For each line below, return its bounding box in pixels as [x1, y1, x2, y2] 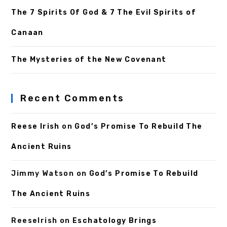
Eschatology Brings [72, 216, 157, 225]
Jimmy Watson [11, 169, 74, 178]
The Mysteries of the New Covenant [11, 55, 167, 64]
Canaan [11, 28, 44, 37]
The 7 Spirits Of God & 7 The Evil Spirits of [11, 8, 197, 17]
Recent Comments [20, 93, 125, 104]
